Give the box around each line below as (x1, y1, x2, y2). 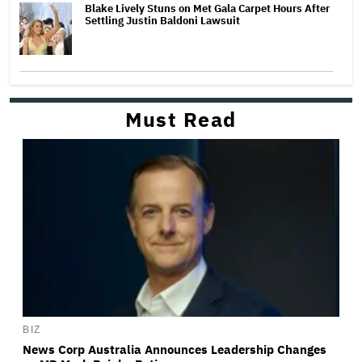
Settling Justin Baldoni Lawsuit (85, 13, 240, 27)
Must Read (125, 105, 237, 133)
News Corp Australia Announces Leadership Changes (23, 342, 326, 357)
